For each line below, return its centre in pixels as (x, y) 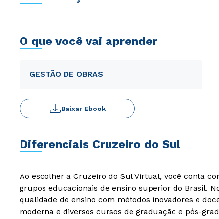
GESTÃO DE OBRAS (66, 74)
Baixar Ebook (83, 109)
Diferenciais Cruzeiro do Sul (100, 144)
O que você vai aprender (88, 41)
